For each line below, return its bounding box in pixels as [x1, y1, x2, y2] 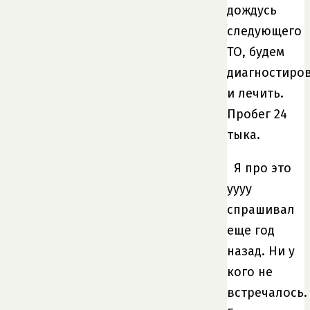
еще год [227, 222, 275, 238]
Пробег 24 [227, 106, 287, 122]
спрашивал [227, 201, 295, 217]
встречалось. [227, 284, 307, 300]
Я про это [234, 160, 291, 176]
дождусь [227, 2, 277, 18]
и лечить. [227, 85, 284, 101]
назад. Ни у [227, 243, 295, 259]
